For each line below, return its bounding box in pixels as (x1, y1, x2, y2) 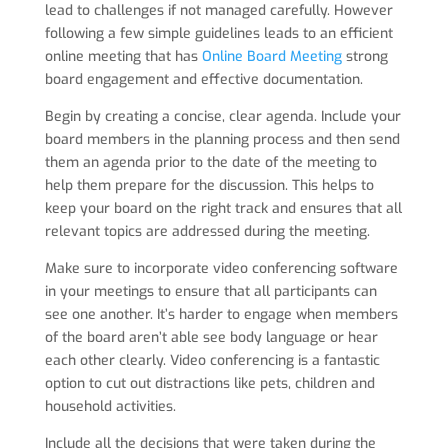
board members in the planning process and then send (44, 130, 400, 149)
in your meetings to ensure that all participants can (44, 282, 377, 301)
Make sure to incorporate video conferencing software (44, 259, 398, 278)
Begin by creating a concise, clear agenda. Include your (44, 107, 401, 126)
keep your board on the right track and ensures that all (44, 199, 402, 218)
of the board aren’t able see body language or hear (44, 328, 378, 347)
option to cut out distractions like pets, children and (44, 374, 375, 393)
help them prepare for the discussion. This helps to (44, 176, 374, 195)
